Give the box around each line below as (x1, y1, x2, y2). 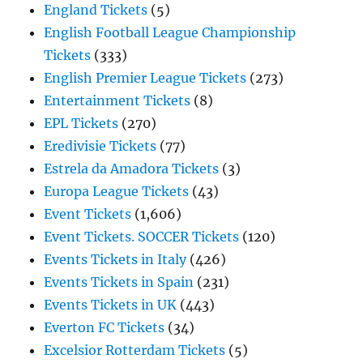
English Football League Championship (44, 24, 297, 41)
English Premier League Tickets (44, 70, 247, 87)
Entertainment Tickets (44, 92, 191, 109)
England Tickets (44, 2, 148, 19)
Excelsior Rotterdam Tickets (44, 342, 226, 359)
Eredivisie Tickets (44, 138, 157, 155)
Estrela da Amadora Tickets (44, 160, 220, 177)
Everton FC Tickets (44, 319, 165, 336)
